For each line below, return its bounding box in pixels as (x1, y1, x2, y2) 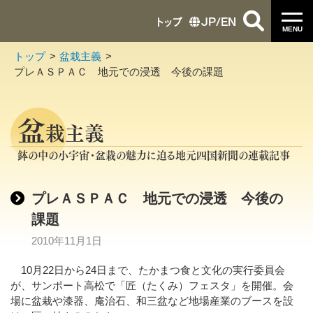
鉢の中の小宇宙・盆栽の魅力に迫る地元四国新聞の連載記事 (17, 146, 290, 163)
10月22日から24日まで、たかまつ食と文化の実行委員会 (10, 264, 285, 276)
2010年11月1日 (31, 235, 102, 247)
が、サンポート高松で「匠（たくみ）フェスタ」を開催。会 (10, 279, 293, 291)
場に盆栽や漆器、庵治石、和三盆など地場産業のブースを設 (10, 295, 293, 307)
